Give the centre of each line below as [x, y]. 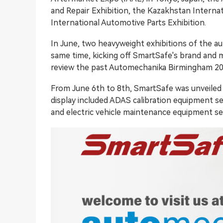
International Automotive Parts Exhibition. [128, 23]
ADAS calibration [140, 100]
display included [79, 100]
